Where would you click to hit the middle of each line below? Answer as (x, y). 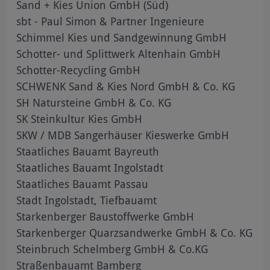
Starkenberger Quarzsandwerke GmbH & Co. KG (135, 232)
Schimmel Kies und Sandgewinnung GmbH (122, 37)
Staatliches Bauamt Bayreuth (88, 151)
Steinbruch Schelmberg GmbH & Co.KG (112, 249)
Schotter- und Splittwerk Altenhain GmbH (119, 53)
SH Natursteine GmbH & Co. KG (94, 102)
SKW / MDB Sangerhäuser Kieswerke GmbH (123, 135)
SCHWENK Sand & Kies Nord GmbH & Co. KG (126, 86)
